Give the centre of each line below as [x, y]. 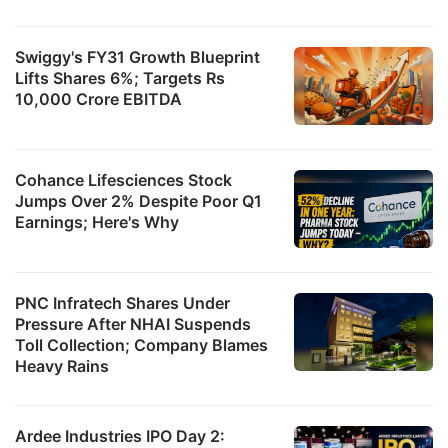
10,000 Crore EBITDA [98, 98]
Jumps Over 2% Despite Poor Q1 [138, 200]
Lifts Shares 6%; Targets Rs [120, 77]
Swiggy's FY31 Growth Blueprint [137, 56]
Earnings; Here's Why [97, 221]
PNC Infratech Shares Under [122, 302]
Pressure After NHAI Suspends [133, 323]
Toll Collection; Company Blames [141, 344]
